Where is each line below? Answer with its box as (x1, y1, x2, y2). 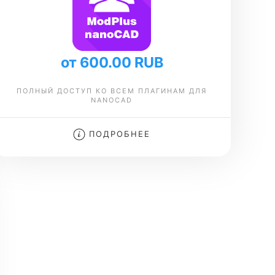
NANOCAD (91, 96, 133, 104)
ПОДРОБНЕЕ (85, 129, 151, 139)
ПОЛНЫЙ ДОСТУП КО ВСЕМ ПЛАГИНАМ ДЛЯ (17, 87, 207, 95)
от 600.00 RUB (60, 53, 163, 71)
